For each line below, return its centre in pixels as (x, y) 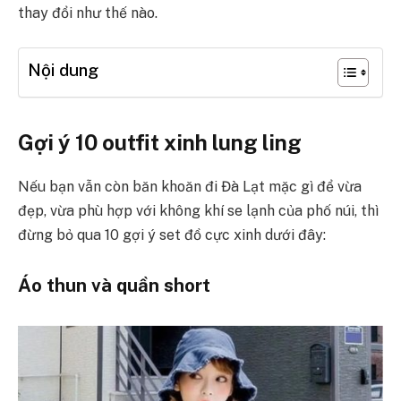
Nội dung (63, 70)
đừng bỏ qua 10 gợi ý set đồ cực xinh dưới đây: (172, 235)
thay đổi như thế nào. (88, 13)
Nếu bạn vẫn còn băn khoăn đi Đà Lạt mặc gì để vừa (190, 187)
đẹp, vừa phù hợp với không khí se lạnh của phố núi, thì (198, 211)
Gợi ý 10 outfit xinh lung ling (160, 143)
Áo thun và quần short (114, 285)
